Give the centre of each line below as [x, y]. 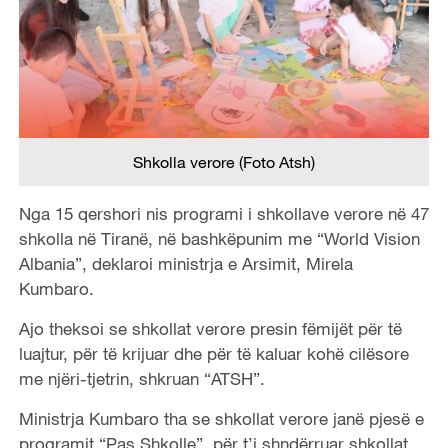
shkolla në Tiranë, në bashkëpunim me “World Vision [219, 238]
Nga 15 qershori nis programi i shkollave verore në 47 [223, 213]
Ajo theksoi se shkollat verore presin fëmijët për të [210, 328]
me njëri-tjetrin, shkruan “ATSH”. [141, 378]
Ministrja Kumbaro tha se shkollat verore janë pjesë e [221, 418]
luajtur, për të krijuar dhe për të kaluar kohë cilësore [213, 353]
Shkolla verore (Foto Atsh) [224, 161]
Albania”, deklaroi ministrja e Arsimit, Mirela [185, 263]
